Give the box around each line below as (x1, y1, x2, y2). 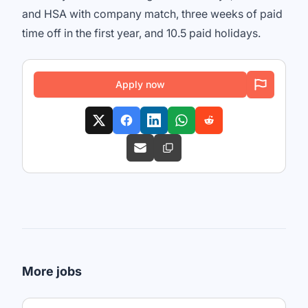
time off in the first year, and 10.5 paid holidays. (22, 26, 261, 40)
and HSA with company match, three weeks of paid (22, 7, 283, 21)
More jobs (22, 264, 82, 278)
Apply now (115, 78, 165, 90)
